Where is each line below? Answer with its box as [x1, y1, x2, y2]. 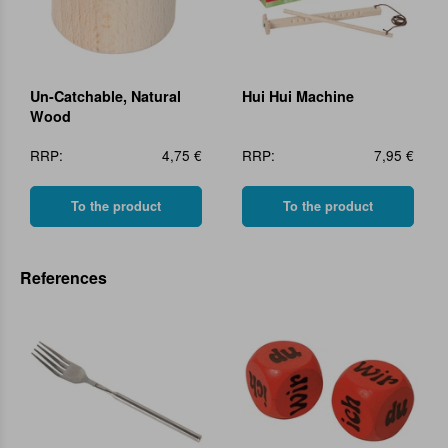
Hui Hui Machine [242, 86, 354, 107]
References [20, 266, 107, 290]
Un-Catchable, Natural [30, 86, 181, 107]
